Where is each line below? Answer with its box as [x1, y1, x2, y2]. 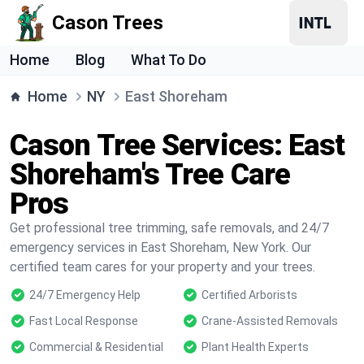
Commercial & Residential [29, 340, 163, 353]
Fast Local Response [29, 314, 138, 327]
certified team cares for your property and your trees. [10, 259, 315, 275]
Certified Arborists [201, 288, 297, 301]
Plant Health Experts [201, 340, 309, 353]
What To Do [131, 51, 206, 68]
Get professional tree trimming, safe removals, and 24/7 [10, 220, 329, 236]
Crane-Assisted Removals [201, 314, 338, 327]
